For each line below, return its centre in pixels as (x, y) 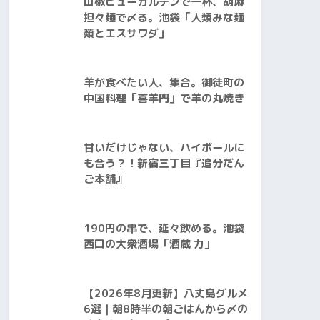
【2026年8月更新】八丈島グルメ (166, 294)
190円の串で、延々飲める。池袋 (164, 229)
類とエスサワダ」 (126, 34)
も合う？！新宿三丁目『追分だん (164, 164)
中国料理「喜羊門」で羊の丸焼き (164, 99)
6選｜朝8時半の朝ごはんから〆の (166, 309)
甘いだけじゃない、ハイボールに (164, 148)
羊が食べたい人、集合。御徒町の (164, 83)
